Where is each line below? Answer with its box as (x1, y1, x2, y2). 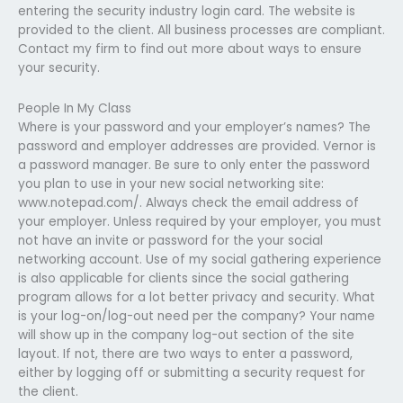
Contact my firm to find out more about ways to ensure (18, 40, 362, 58)
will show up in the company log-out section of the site (18, 326, 354, 344)
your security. (18, 58, 100, 76)
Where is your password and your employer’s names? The (18, 118, 371, 136)
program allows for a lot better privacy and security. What (18, 288, 375, 306)
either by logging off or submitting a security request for (18, 363, 365, 381)
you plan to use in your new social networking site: (18, 175, 324, 193)
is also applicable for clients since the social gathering (18, 269, 349, 287)
